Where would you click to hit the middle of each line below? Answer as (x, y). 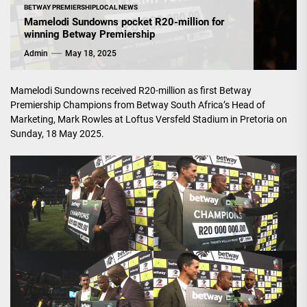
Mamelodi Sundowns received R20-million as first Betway (131, 90)
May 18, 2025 (91, 53)
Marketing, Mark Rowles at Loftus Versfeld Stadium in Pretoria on (149, 119)
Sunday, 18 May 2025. (57, 133)
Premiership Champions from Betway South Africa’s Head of (138, 105)
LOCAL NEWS (117, 7)
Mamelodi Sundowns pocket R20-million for (124, 22)
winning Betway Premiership (89, 34)
